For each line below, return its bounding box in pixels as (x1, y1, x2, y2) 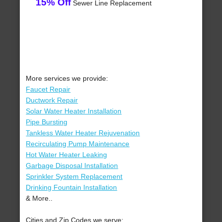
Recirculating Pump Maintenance (26, 140, 130, 148)
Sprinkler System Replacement (26, 172, 123, 181)
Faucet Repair (26, 85, 71, 94)
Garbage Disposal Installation (26, 162, 118, 170)
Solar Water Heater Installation (26, 107, 122, 115)
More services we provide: (26, 74, 109, 83)
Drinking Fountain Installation (26, 183, 117, 192)
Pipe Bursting (26, 118, 68, 126)
